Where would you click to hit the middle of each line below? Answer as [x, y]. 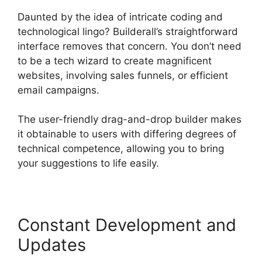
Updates [52, 245]
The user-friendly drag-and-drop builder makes [130, 120]
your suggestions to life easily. [88, 163]
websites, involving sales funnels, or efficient [123, 75]
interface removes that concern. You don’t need [130, 46]
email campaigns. [58, 90]
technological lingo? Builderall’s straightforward [128, 31]
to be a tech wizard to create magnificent [115, 61]
